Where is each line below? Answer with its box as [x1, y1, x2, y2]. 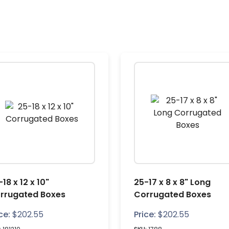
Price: [134, 209, 156, 220]
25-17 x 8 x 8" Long [134, 176, 211, 188]
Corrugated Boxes [134, 189, 211, 200]
